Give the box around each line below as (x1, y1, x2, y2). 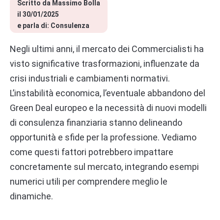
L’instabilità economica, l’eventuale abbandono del (10, 88, 205, 99)
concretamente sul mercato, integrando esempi (10, 162, 199, 172)
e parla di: (17, 22, 51, 30)
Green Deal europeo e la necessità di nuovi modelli (10, 103, 207, 113)
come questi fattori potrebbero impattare (10, 147, 173, 158)
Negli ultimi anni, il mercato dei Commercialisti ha (10, 44, 204, 55)
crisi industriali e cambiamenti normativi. (10, 73, 170, 84)
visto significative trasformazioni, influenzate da (10, 58, 199, 69)
